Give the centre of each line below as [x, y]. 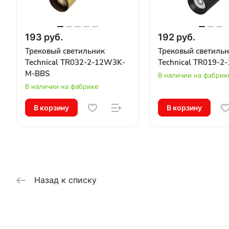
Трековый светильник [65, 51]
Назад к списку [65, 180]
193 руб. [44, 37]
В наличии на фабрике [62, 86]
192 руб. [177, 37]
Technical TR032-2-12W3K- [75, 62]
